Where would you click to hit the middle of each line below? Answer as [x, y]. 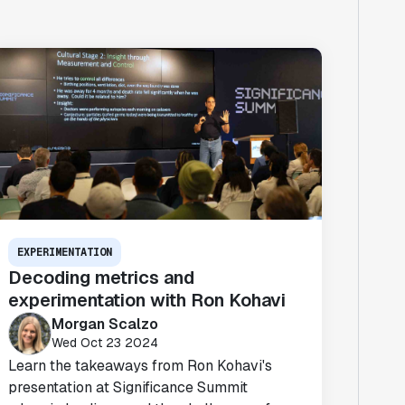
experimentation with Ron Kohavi [147, 300]
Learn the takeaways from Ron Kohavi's [141, 366]
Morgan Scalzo [105, 324]
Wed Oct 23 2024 [105, 342]
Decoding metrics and [102, 278]
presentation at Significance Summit [128, 387]
